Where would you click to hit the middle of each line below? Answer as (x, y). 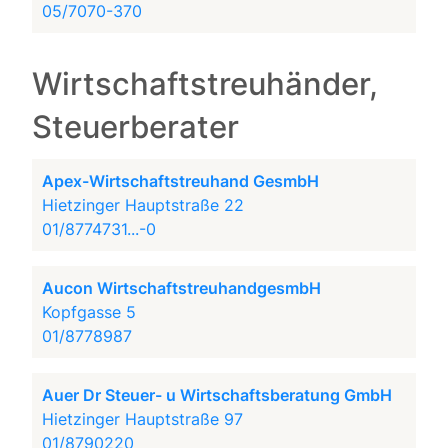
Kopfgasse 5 (89, 312)
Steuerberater (136, 127)
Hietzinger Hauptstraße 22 (143, 205)
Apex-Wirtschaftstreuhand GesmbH (181, 181)
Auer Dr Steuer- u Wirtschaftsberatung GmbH (217, 395)
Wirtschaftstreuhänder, (205, 84)
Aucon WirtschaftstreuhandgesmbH (182, 288)
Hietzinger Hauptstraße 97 (143, 419)
